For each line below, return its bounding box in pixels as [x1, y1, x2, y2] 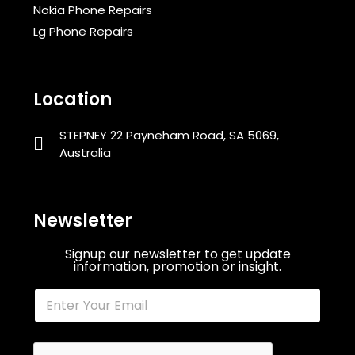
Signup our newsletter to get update [64, 245, 291, 264]
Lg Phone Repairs [33, 23, 133, 40]
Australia [59, 144, 111, 162]
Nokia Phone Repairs [33, 2, 152, 19]
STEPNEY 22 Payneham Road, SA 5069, [59, 127, 279, 144]
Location [33, 87, 112, 113]
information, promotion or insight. [74, 258, 281, 277]
